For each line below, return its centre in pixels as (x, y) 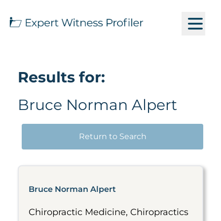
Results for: (61, 77)
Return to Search (112, 136)
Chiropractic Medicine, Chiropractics (109, 212)
